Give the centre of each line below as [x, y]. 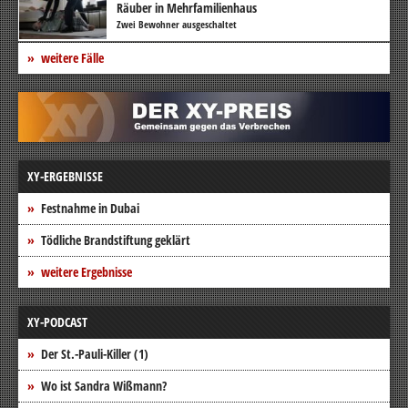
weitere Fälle [72, 57]
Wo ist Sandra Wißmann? [104, 385]
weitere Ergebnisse [87, 271]
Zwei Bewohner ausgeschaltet [177, 24]
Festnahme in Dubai [90, 208]
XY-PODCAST [57, 321]
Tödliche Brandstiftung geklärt [116, 240]
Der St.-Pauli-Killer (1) [95, 353]
